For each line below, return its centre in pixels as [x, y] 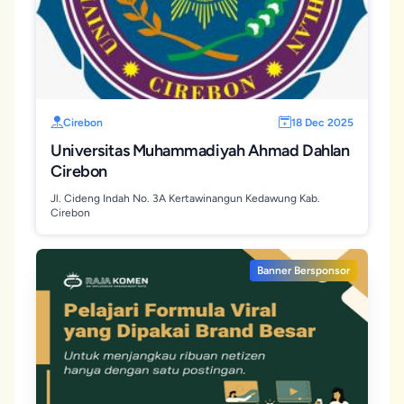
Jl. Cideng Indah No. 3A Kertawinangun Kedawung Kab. [185, 198]
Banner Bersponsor [303, 271]
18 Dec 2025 [322, 123]
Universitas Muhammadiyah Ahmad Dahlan [200, 151]
